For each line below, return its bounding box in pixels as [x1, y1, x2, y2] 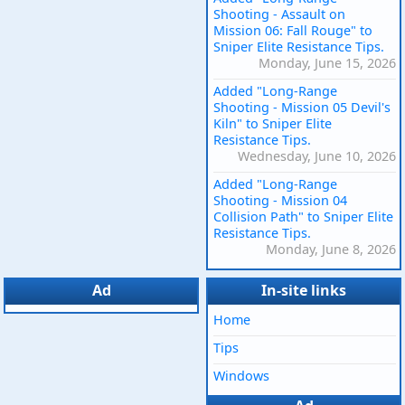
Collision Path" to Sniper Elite [213, 208, 393, 226]
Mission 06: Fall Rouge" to [213, 22, 372, 40]
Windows [213, 367, 269, 385]
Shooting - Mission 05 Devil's [213, 99, 391, 117]
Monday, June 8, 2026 [266, 240, 396, 259]
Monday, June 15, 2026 [259, 54, 396, 72]
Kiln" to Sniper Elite [213, 115, 332, 133]
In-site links [261, 280, 346, 301]
